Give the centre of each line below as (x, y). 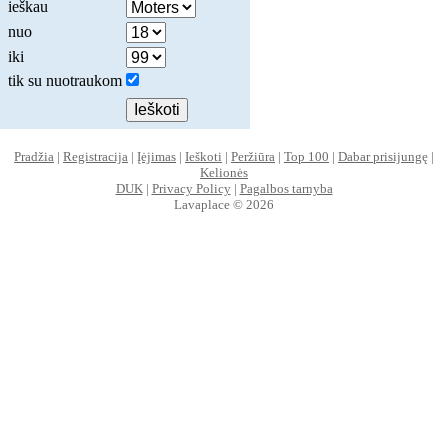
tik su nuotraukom (64, 80)
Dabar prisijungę (383, 156)
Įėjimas (156, 156)
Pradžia (34, 156)
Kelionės (224, 172)
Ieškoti (203, 156)
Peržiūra (253, 156)
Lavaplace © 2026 (224, 204)
